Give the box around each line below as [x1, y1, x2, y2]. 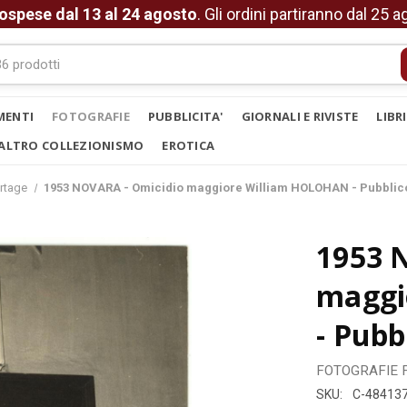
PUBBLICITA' [147, 108, 223, 124]
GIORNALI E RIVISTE [241, 108, 359, 124]
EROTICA [162, 137, 215, 154]
